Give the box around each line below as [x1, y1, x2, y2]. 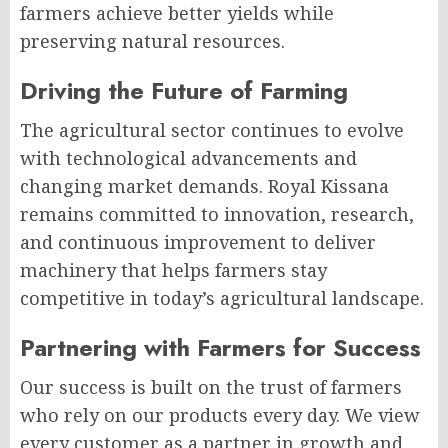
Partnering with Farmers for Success [20, 329, 421, 365]
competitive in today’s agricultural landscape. [20, 285, 424, 310]
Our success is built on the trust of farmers [20, 374, 402, 399]
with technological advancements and [20, 145, 357, 170]
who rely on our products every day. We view [20, 402, 420, 427]
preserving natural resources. [20, 28, 285, 53]
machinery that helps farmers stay [20, 257, 327, 282]
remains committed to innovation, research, [20, 201, 414, 226]
